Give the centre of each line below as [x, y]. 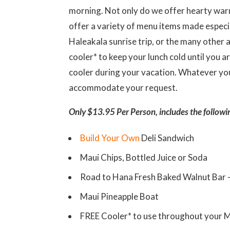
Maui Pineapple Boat [120, 196]
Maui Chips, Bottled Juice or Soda [144, 157]
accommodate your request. [123, 87]
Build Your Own [110, 138]
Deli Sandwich [167, 138]
